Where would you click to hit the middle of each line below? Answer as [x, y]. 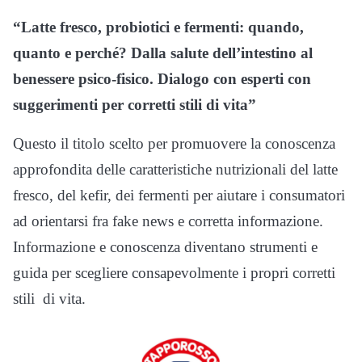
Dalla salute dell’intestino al [222, 53]
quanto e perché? [72, 53]
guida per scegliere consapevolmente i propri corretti [174, 272]
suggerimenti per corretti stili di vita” [137, 104]
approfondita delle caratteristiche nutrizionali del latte [177, 169]
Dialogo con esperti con [234, 78]
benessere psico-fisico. [83, 78]
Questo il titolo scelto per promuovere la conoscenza [174, 143]
